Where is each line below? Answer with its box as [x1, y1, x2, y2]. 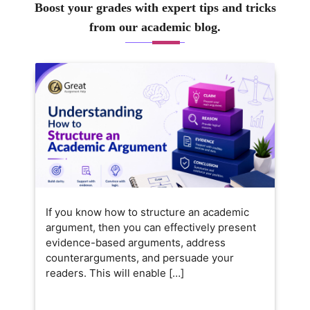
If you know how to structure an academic [46, 205, 249, 219]
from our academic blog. [89, 20, 221, 34]
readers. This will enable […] [46, 266, 184, 280]
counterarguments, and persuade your [46, 250, 234, 264]
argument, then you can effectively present [46, 220, 256, 234]
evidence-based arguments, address [46, 235, 226, 249]
